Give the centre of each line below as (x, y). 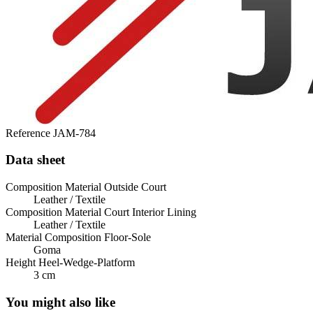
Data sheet (35, 160)
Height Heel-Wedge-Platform (70, 262)
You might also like (60, 302)
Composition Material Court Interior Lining (101, 212)
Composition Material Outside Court (86, 187)
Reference (29, 133)
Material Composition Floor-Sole (78, 237)
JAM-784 (74, 133)
